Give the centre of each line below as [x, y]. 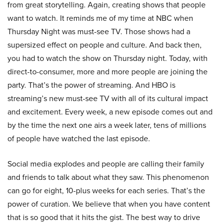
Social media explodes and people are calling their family [106, 164]
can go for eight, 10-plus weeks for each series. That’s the [106, 191]
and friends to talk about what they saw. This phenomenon [108, 177]
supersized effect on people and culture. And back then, [105, 45]
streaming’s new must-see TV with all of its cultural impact [108, 98]
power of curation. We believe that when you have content [109, 204]
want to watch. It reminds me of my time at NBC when [100, 18]
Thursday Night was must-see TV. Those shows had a [99, 31]
